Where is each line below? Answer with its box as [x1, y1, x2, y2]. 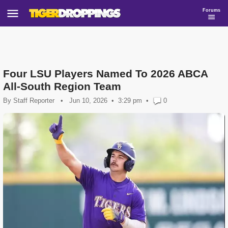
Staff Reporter [13, 97, 54, 104]
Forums [203, 7, 220, 13]
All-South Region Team [3, 80, 121, 92]
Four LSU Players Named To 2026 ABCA [3, 68, 208, 79]
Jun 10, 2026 [69, 97, 107, 104]
